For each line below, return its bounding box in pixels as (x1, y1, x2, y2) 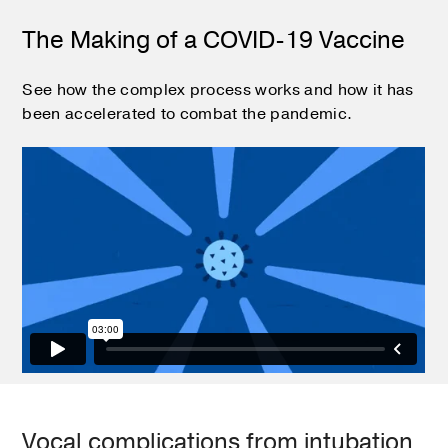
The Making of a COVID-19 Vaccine (22, 23, 406, 56)
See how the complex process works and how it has (22, 78, 414, 101)
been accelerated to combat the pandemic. (22, 102, 353, 125)
